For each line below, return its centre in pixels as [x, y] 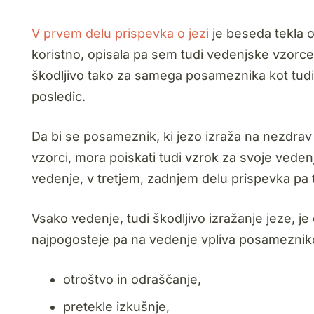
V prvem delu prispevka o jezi [120, 33]
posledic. [59, 96]
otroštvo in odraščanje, [132, 279]
